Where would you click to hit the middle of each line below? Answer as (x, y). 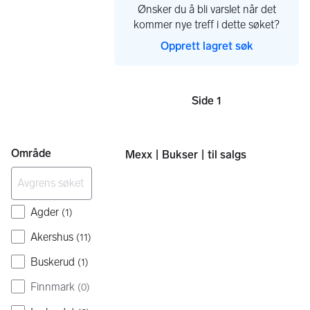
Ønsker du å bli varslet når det (207, 10)
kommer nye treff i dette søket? (207, 25)
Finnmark (53, 287)
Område (31, 153)
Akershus (52, 237)
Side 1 (207, 101)
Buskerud (53, 262)
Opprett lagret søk (207, 46)
